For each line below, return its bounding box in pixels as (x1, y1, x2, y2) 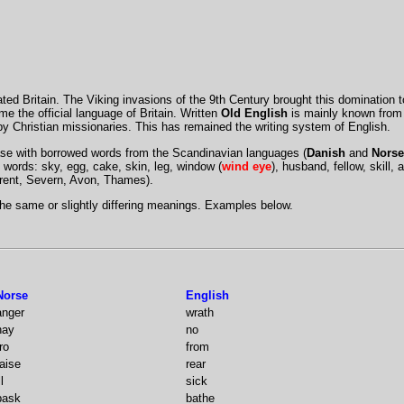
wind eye (221, 159, 271, 173)
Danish (306, 145, 345, 160)
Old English (220, 106, 288, 121)
